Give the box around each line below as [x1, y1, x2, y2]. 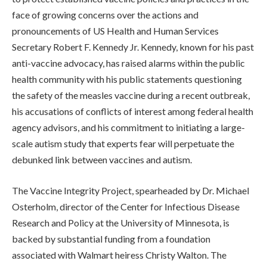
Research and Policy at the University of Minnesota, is [12, 216, 229, 228]
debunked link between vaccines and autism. [12, 154, 192, 166]
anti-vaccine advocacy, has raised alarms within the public [12, 57, 245, 69]
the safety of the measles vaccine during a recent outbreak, [12, 89, 250, 101]
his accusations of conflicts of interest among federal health [12, 105, 253, 117]
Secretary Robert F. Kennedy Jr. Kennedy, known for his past [12, 41, 254, 53]
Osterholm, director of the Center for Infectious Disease [12, 200, 240, 212]
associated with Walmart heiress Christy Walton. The [12, 249, 226, 260]
